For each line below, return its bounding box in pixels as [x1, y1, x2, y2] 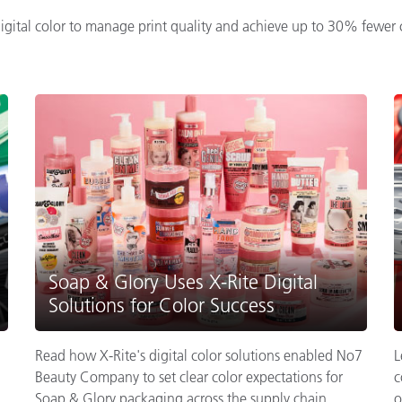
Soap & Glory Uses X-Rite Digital [48, 269, 318, 294]
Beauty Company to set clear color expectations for [35, 367, 343, 386]
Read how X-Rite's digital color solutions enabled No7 [35, 345, 363, 364]
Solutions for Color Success [48, 293, 275, 318]
